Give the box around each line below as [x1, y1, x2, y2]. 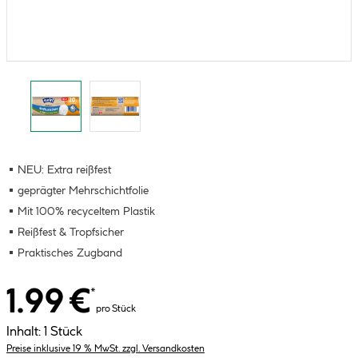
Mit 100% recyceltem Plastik [18, 206, 155, 217]
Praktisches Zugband [18, 248, 122, 259]
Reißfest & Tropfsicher [18, 227, 124, 238]
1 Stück [44, 326, 82, 338]
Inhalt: [6, 326, 41, 338]
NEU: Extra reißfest [18, 165, 111, 176]
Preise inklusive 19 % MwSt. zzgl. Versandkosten [6, 344, 205, 353]
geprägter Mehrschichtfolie [18, 185, 149, 197]
